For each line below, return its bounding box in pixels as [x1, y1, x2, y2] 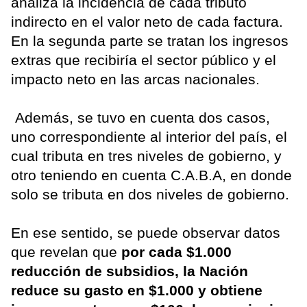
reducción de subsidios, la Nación [11, 263, 248, 280]
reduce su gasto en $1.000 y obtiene [11, 282, 262, 299]
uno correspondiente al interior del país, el [11, 129, 287, 145]
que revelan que [11, 244, 117, 260]
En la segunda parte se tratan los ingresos [11, 33, 288, 49]
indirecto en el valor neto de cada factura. [11, 14, 283, 30]
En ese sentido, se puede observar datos [11, 225, 280, 241]
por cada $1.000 [117, 244, 232, 260]
